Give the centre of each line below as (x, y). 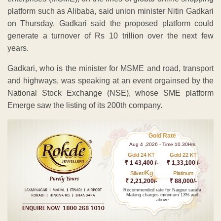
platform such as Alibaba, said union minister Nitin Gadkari (110, 11)
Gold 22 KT (184, 155)
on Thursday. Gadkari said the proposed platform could (110, 23)
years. (18, 48)
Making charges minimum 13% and (163, 195)
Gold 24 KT (142, 155)
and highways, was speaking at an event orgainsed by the (110, 80)
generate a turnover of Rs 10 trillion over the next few (110, 36)
